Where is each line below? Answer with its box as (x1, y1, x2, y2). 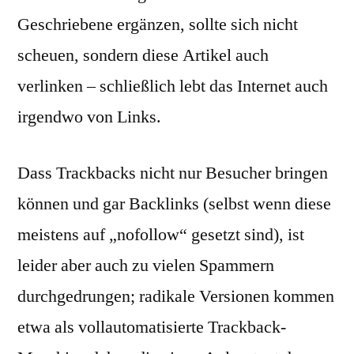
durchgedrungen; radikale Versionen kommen (17, 285, 334, 307)
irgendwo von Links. (17, 106, 161, 128)
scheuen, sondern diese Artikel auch (17, 44, 269, 66)
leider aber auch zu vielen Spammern (17, 254, 274, 277)
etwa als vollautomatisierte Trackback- (17, 316, 286, 338)
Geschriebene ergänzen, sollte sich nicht (17, 13, 298, 36)
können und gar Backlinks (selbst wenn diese (17, 193, 331, 215)
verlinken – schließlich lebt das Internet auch (17, 75, 328, 97)
